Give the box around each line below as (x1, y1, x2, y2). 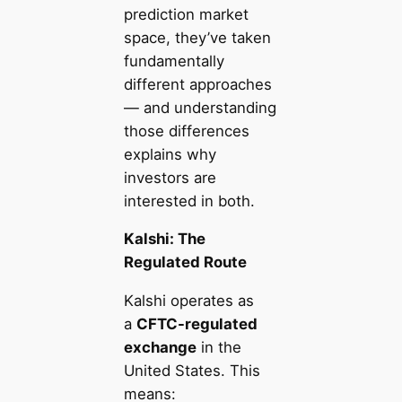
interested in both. (123, 191, 255, 210)
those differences (123, 121, 249, 140)
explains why (123, 144, 216, 163)
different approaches (123, 74, 272, 93)
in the (196, 338, 241, 357)
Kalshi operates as (123, 292, 254, 310)
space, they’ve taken (123, 28, 271, 47)
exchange (123, 338, 197, 357)
